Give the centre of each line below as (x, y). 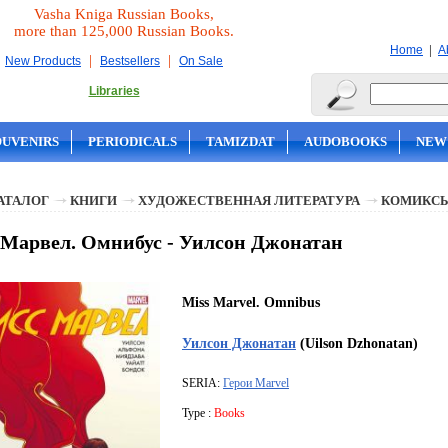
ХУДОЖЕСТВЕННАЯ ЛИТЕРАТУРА (249, 200)
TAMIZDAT (240, 141)
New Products (43, 61)
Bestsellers (130, 61)
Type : (198, 413)
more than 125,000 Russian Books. (124, 31)
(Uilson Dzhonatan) (357, 343)
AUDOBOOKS (345, 141)
